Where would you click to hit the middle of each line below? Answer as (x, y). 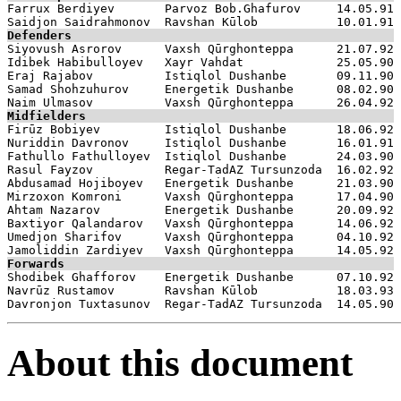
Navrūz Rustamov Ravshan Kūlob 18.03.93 (200, 290)
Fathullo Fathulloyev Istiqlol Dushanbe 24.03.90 (200, 156)
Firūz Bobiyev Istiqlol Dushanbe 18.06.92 (200, 129)
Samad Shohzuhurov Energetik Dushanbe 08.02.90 (200, 89)
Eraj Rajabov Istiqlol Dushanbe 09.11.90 (200, 75)
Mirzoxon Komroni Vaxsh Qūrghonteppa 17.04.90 (200, 196)
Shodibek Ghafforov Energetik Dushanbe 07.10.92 (200, 277)
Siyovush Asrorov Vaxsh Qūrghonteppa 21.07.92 (200, 48)
